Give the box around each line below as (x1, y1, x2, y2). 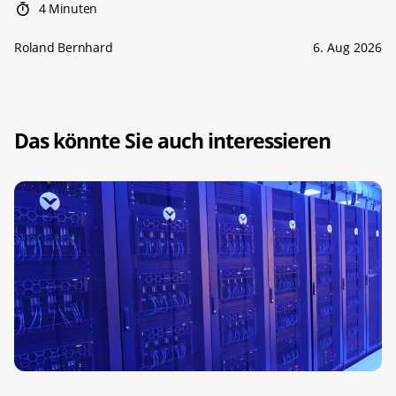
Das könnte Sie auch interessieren (14, 126, 331, 155)
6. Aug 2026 (313, 38, 382, 56)
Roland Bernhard (14, 38, 113, 56)
